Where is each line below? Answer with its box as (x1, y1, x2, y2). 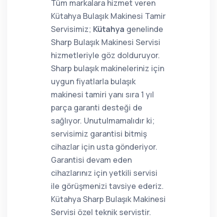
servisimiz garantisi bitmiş (51, 128, 147, 139)
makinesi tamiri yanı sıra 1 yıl (51, 89, 154, 100)
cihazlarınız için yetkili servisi (51, 168, 157, 178)
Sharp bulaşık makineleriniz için (51, 63, 164, 74)
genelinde (124, 24, 163, 34)
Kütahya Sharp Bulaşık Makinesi (51, 194, 166, 204)
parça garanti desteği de (51, 102, 142, 113)
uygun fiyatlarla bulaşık (51, 76, 136, 87)
